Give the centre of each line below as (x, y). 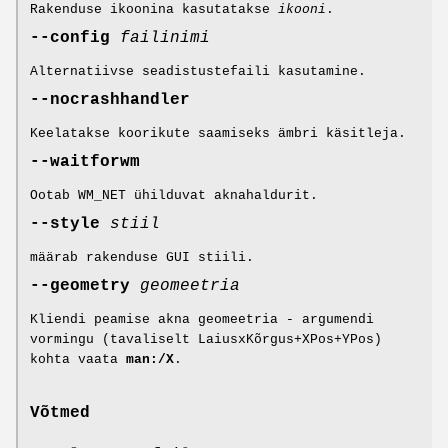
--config (75, 37)
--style (70, 223)
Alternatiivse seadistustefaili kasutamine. (198, 71)
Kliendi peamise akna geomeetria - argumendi (202, 319)
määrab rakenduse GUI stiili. (142, 257)
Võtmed (60, 413)
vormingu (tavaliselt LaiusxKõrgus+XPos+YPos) (206, 339)
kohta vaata (78, 359)
